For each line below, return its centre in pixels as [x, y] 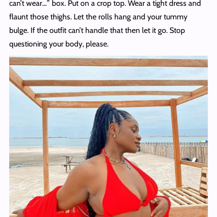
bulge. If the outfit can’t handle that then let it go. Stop [97, 31]
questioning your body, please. [61, 44]
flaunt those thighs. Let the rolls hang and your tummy [98, 17]
